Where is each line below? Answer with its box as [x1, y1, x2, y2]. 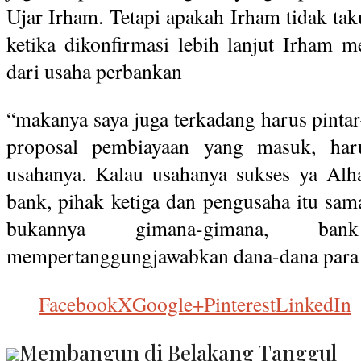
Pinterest [204, 290, 276, 318]
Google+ [132, 290, 204, 318]
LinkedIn [276, 290, 351, 318]
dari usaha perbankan [6, 56, 182, 85]
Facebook [39, 290, 118, 318]
